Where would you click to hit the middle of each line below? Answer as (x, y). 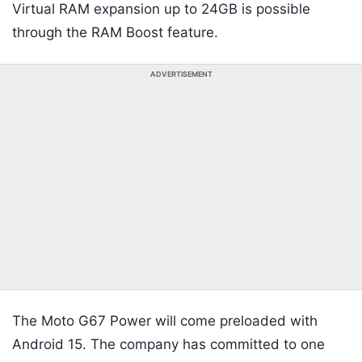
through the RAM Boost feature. (115, 33)
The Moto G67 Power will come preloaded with (165, 321)
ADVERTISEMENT (181, 74)
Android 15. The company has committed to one (168, 345)
